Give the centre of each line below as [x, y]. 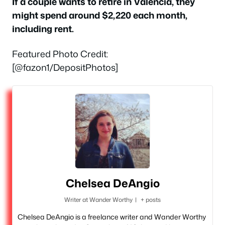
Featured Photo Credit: [60, 53]
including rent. [43, 29]
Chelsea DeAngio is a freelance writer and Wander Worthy [112, 217]
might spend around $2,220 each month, [100, 15]
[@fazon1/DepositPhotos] [65, 67]
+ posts [151, 200]
